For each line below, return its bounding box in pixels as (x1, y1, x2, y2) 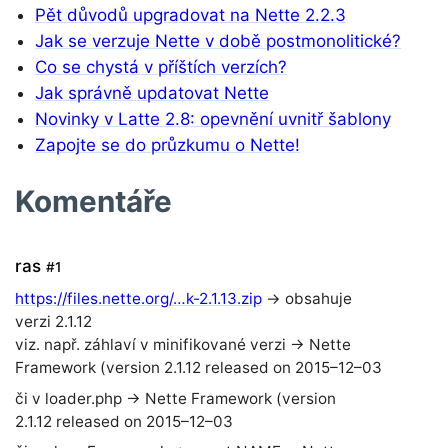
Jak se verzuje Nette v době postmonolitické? (35, 31, 401, 52)
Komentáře (15, 183, 172, 220)
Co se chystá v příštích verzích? (35, 57, 287, 78)
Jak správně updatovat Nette (35, 83, 269, 104)
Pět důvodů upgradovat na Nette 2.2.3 (35, 5, 346, 26)
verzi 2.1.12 (15, 311, 92, 331)
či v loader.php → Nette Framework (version (15, 388, 336, 408)
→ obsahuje (262, 288, 352, 308)
